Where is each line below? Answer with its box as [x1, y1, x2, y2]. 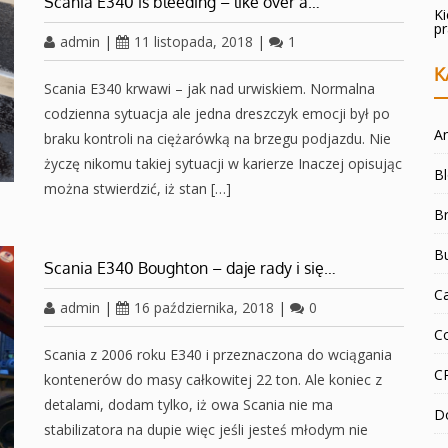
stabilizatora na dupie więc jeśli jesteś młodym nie [44, 419, 368, 439]
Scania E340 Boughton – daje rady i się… [44, 257, 336, 278]
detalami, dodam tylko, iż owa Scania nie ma [44, 394, 333, 414]
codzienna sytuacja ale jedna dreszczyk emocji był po [44, 103, 390, 123]
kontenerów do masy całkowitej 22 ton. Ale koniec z [44, 369, 382, 389]
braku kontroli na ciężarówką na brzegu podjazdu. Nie [44, 128, 391, 148]
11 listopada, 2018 [134, 31, 253, 51]
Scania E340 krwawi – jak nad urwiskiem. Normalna [44, 78, 375, 98]
